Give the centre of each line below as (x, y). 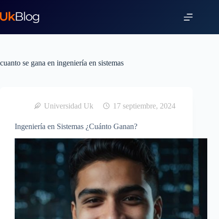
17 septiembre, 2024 (144, 106)
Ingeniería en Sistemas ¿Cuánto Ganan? (76, 126)
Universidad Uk (69, 106)
